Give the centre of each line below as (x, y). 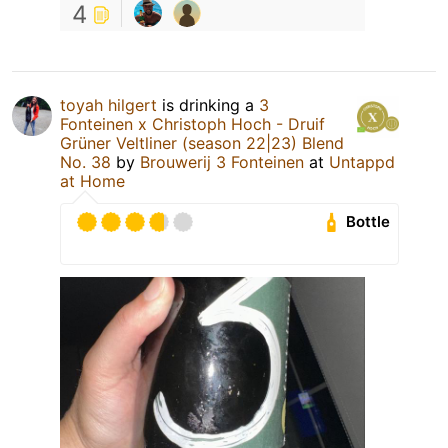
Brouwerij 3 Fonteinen (222, 161)
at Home (92, 180)
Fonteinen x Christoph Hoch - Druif (192, 123)
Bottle (368, 222)
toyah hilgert (108, 104)
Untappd (362, 161)
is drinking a (208, 104)
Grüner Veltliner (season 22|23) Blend (202, 142)
